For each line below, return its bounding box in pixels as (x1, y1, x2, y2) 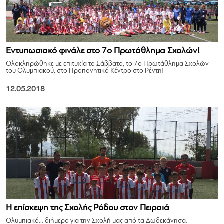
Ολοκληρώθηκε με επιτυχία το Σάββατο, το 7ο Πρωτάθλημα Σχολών (6, 60, 209, 68)
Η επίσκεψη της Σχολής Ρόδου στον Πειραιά (6, 203, 169, 213)
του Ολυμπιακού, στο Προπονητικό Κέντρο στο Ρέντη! (6, 67, 164, 75)
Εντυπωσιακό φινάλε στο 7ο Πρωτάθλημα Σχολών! (6, 46, 200, 56)
